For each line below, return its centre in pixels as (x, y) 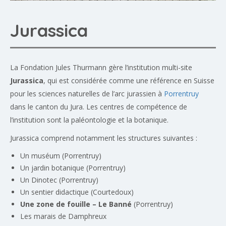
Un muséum (40, 156)
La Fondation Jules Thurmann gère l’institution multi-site (101, 68)
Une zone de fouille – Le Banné (76, 204)
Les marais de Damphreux (63, 216)
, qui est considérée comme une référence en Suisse (129, 81)
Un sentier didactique (54, 192)
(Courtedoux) (111, 192)
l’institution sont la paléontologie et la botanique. (89, 120)
